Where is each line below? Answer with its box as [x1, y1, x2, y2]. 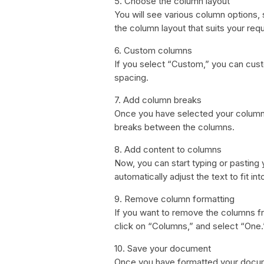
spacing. [114, 72, 148, 83]
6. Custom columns [114, 45, 192, 56]
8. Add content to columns [114, 144, 222, 155]
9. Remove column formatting [114, 193, 235, 204]
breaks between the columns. [114, 121, 235, 133]
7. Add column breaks [114, 94, 202, 105]
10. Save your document [114, 243, 211, 254]
